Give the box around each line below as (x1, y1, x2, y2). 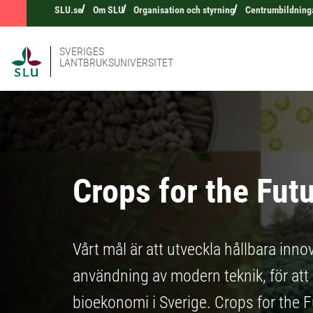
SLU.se (54, 4, 82, 15)
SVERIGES (59, 45, 104, 58)
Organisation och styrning (133, 4, 235, 15)
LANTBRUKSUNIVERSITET (59, 56, 173, 69)
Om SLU (92, 4, 124, 15)
